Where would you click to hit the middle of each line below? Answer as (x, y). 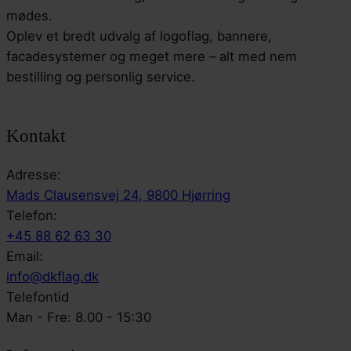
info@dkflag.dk (52, 277)
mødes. (29, 15)
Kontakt (36, 135)
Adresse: (34, 175)
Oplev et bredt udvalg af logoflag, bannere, (139, 36)
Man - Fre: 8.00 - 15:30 (79, 318)
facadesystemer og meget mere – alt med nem (152, 56)
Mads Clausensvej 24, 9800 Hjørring (118, 195)
